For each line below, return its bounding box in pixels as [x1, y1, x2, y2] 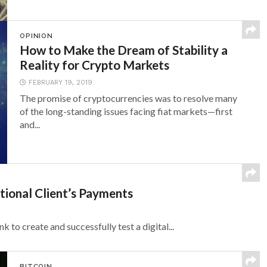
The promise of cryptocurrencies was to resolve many [20, 92, 238, 104]
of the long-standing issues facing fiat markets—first [20, 105, 233, 117]
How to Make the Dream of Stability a [20, 42, 228, 57]
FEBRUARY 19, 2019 [29, 79, 93, 86]
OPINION [20, 32, 53, 40]
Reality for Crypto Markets [20, 57, 170, 72]
